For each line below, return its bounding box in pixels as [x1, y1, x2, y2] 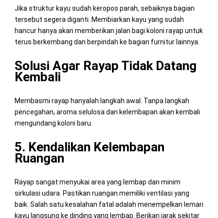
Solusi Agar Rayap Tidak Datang [14, 58, 197, 73]
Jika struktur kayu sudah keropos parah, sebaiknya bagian [14, 4, 195, 12]
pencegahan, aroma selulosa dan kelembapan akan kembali [14, 108, 200, 116]
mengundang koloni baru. [14, 119, 92, 127]
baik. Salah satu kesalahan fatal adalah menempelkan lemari [14, 200, 203, 208]
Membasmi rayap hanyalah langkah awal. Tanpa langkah [14, 96, 189, 105]
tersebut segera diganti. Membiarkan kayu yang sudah [14, 15, 184, 23]
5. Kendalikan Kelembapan [14, 139, 164, 154]
